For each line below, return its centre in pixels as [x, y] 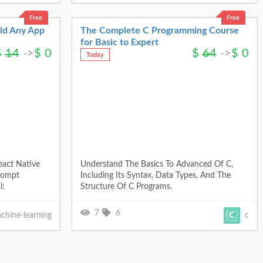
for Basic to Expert [119, 42]
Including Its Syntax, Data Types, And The [155, 175]
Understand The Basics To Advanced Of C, [156, 164]
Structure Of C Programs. [126, 186]
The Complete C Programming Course [159, 30]
